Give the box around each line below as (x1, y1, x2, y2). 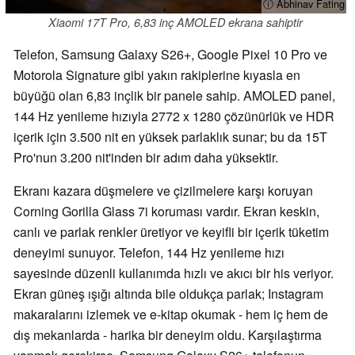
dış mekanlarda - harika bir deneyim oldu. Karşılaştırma (13, 325, 322, 344)
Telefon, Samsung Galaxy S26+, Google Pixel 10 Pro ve (13, 44, 327, 63)
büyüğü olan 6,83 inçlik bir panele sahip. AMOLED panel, (13, 86, 335, 105)
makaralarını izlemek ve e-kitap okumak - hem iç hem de (13, 304, 328, 323)
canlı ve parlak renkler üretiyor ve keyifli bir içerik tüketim (13, 222, 329, 241)
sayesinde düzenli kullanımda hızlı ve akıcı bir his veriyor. (13, 263, 334, 282)
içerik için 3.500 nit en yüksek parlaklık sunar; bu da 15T (13, 127, 327, 146)
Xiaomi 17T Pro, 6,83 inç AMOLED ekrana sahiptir (48, 13, 303, 30)
